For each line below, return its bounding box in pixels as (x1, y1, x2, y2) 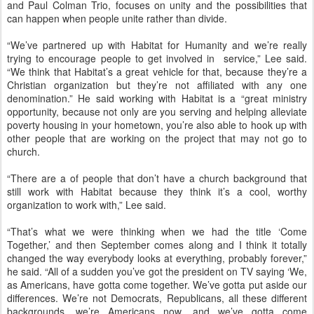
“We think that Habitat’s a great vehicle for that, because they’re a (7, 64, 307, 78)
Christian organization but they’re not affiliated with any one (7, 77, 307, 92)
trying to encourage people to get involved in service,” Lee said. (7, 50, 307, 65)
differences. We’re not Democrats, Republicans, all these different (7, 290, 307, 305)
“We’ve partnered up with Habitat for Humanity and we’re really (7, 37, 307, 52)
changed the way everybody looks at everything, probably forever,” (7, 250, 307, 265)
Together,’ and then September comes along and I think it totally (7, 237, 307, 252)
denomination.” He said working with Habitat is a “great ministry (7, 90, 307, 105)
